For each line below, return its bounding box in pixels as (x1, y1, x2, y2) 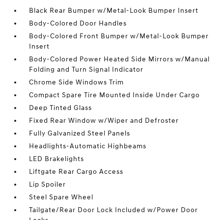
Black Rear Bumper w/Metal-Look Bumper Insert (29, 6, 199, 15)
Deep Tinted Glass (29, 104, 92, 112)
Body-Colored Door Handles (29, 19, 127, 28)
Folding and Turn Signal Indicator (29, 65, 144, 74)
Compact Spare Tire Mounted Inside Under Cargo (29, 91, 200, 100)
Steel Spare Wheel (29, 193, 94, 202)
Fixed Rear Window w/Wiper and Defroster (29, 116, 179, 125)
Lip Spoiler (29, 180, 66, 189)
